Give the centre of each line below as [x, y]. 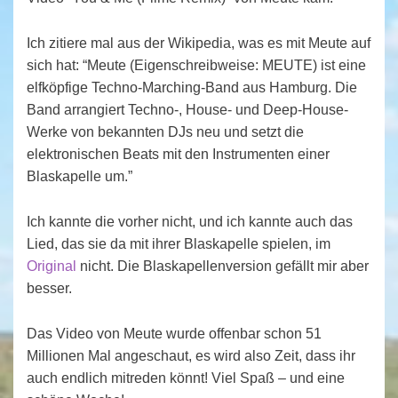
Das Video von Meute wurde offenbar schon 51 [174, 334]
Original [52, 267]
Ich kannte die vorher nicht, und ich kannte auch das [190, 222]
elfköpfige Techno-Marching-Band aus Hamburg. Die [192, 88]
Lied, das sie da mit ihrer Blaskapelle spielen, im [179, 244]
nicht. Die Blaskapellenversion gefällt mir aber [223, 267]
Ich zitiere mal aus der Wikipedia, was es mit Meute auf [199, 44]
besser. [49, 289]
